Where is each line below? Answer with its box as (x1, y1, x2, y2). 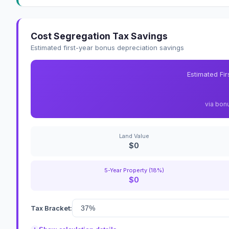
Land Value (119, 132, 149, 140)
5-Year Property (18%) (104, 167, 164, 174)
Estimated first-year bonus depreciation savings (31, 43, 184, 52)
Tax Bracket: (31, 204, 72, 213)
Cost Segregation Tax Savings (31, 31, 168, 42)
